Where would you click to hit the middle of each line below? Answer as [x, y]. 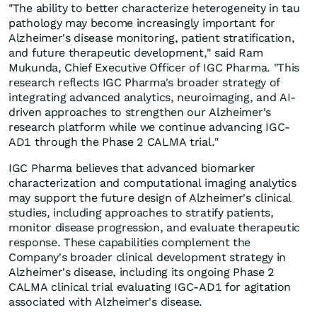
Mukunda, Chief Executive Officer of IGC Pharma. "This [154, 67]
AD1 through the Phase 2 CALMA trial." [114, 142]
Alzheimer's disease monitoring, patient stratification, [152, 38]
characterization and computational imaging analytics [152, 183]
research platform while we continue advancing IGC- [150, 127]
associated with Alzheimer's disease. [106, 301]
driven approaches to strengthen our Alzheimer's [140, 112]
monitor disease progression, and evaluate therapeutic [155, 227]
